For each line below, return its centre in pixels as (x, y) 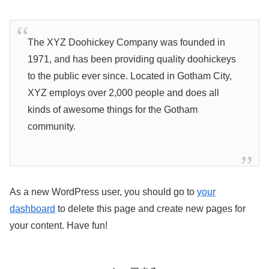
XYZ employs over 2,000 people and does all (123, 92)
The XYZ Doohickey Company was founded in (126, 42)
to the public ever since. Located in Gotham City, (129, 76)
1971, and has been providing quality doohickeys (131, 59)
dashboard (32, 208)
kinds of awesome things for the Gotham (112, 109)
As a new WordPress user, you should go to (103, 192)
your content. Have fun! (59, 225)
